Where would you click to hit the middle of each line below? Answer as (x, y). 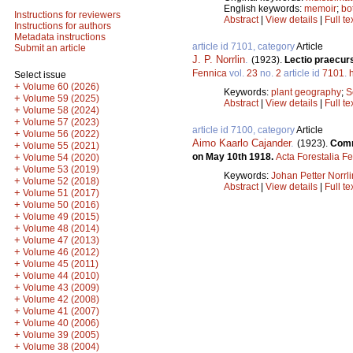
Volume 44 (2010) (61, 276)
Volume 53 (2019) (61, 169)
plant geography (306, 92)
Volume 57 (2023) (61, 122)
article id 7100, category (244, 130)
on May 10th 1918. (234, 156)
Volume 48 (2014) (61, 229)
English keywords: (264, 8)
